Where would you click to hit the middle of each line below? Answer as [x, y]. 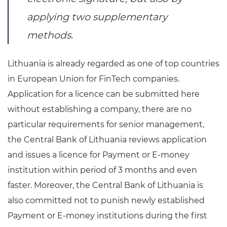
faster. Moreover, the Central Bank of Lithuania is [105, 185]
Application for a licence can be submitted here [104, 94]
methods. [50, 35]
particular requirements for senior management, [106, 125]
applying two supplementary [97, 17]
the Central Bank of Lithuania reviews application [107, 140]
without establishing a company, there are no [100, 109]
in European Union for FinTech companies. [93, 79]
